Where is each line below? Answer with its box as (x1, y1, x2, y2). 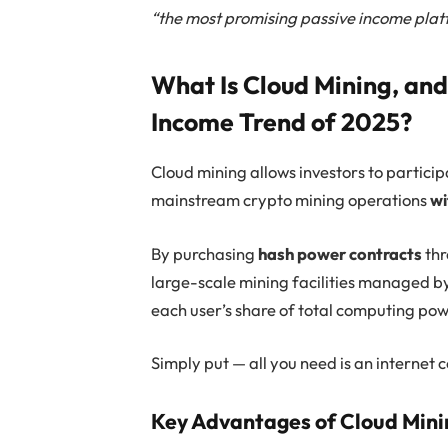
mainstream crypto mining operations (151, 189, 431, 211)
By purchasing (151, 242, 259, 264)
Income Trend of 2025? (151, 105, 413, 137)
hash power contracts (258, 242, 423, 264)
